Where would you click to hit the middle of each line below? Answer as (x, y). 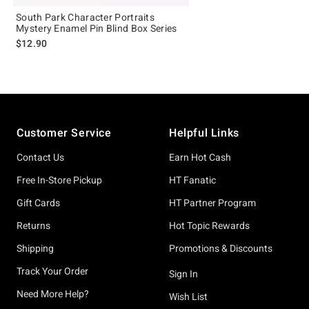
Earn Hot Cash (200, 157)
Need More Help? (53, 294)
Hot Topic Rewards (209, 226)
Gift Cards (38, 203)
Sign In (183, 274)
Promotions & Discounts (221, 248)
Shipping (35, 248)
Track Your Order (52, 271)
